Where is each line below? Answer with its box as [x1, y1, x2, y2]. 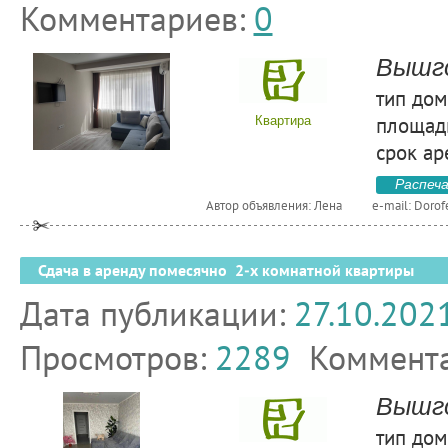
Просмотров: [19, 335, 215, 379]
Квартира [255, 113, 311, 128]
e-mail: [371, 197, 414, 214]
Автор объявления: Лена [205, 197, 342, 214]
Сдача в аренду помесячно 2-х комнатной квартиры [37, 261, 414, 280]
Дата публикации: [19, 291, 294, 335]
